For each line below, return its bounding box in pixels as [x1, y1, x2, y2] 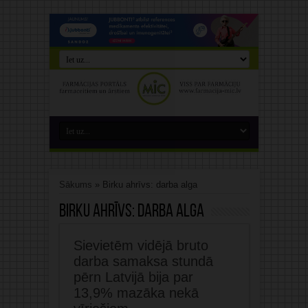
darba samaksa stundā [73, 254, 213, 269]
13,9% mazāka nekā [73, 285, 199, 301]
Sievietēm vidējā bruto [73, 238, 208, 254]
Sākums [58, 179, 92, 190]
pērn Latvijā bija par [73, 269, 193, 285]
